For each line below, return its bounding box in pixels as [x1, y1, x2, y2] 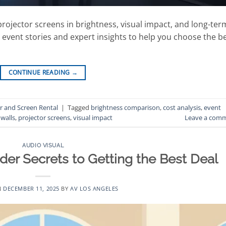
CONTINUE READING [8, 68, 72, 77]
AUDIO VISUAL [22, 141, 64, 149]
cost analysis [163, 102, 201, 112]
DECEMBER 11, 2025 [3, 185, 60, 193]
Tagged [68, 102, 91, 112]
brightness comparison [91, 102, 160, 112]
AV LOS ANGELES [70, 185, 119, 193]
